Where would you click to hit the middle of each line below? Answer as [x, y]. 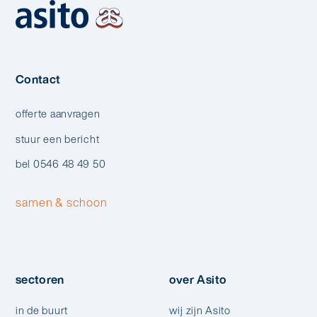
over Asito [198, 280]
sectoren [40, 280]
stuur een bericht [57, 139]
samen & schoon [61, 202]
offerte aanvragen [58, 114]
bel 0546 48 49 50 [60, 164]
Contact [38, 79]
